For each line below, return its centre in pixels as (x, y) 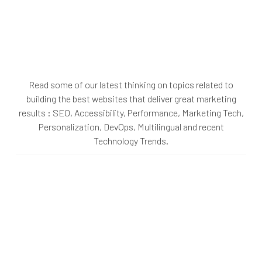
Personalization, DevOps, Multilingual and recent (131, 127)
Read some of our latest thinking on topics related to (131, 85)
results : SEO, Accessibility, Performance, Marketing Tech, (131, 113)
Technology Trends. (131, 141)
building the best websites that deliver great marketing (131, 99)
